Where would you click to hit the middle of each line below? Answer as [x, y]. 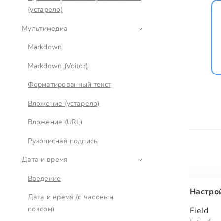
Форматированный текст [70, 85]
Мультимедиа [45, 28]
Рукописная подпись [63, 141]
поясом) [41, 209]
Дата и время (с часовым [71, 197]
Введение [44, 178]
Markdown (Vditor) [58, 66]
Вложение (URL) [55, 122]
